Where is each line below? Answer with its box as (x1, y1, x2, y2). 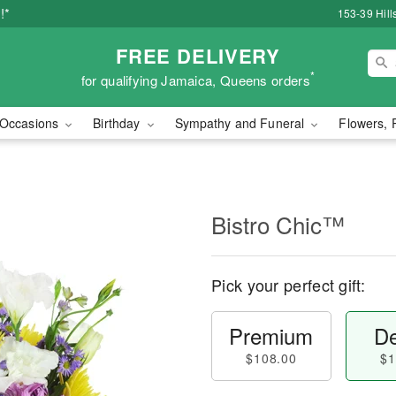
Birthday (93, 114, 144, 132)
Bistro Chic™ (211, 208, 345, 240)
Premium (229, 320, 314, 351)
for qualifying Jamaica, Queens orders (80, 70, 310, 89)
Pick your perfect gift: (211, 273, 365, 296)
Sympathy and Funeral (174, 114, 308, 132)
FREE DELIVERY (115, 41, 281, 70)
